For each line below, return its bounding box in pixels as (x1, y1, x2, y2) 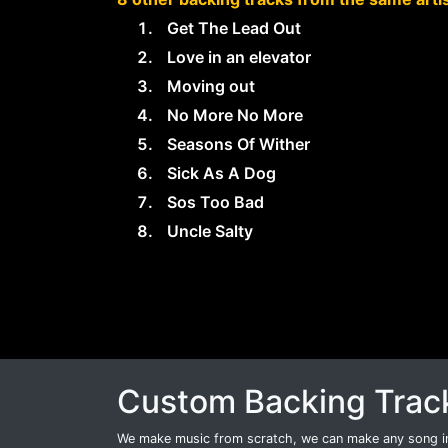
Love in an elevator (167, 47, 311, 67)
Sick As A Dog (167, 163, 276, 183)
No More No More (167, 105, 303, 125)
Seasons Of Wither (167, 134, 310, 154)
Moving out (167, 76, 255, 96)
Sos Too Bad (167, 192, 264, 212)
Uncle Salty (167, 221, 253, 241)
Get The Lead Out (167, 18, 301, 38)
